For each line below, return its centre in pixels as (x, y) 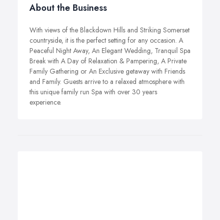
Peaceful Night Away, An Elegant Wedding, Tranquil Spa (110, 51)
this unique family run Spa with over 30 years (93, 92)
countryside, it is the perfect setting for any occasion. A (106, 40)
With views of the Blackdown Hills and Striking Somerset (110, 30)
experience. (45, 102)
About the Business (68, 8)
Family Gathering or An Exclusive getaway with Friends (107, 71)
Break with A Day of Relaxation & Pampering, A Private (108, 61)
